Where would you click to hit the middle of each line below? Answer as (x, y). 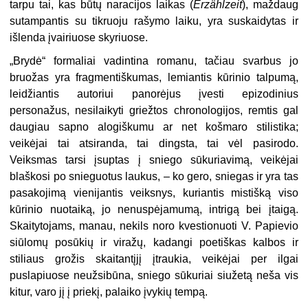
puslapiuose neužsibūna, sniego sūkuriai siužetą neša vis (154, 275)
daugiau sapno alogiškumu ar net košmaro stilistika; (154, 126)
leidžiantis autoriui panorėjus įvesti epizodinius (154, 93)
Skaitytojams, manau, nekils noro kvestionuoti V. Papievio (154, 225)
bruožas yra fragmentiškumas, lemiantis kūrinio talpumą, (154, 77)
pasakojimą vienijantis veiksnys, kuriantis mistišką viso (154, 192)
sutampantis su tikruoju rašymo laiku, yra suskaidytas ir (154, 21)
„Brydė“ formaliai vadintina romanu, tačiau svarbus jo (154, 60)
